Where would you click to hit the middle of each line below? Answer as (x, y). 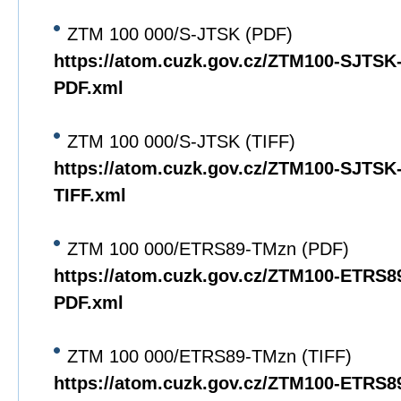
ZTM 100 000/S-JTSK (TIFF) (181, 141)
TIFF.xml (90, 195)
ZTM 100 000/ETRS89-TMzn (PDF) (208, 249)
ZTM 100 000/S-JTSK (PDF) (180, 34)
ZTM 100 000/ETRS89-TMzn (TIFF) (209, 356)
